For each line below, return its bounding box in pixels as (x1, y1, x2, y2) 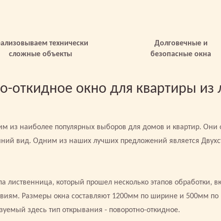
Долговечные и (154, 39, 208, 47)
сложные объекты (8, 50, 72, 58)
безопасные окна (150, 50, 211, 58)
